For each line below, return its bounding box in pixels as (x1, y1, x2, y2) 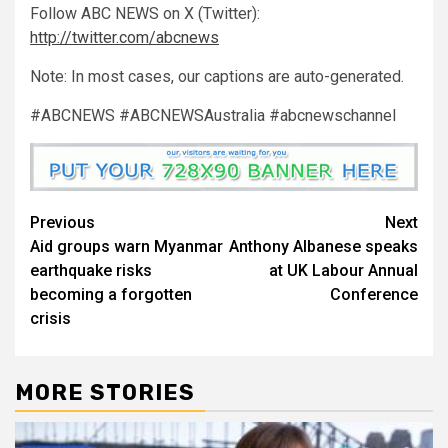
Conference (330, 284, 418, 304)
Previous (30, 212, 95, 232)
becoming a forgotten (30, 284, 192, 304)
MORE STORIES (15, 378, 195, 406)
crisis (30, 308, 71, 328)
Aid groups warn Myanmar (30, 236, 223, 256)
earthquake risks (30, 260, 152, 280)
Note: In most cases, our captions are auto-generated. (30, 66, 404, 86)
